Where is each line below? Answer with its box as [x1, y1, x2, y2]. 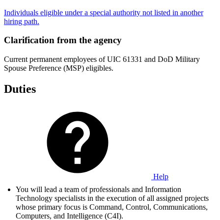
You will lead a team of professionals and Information [16, 185, 181, 193]
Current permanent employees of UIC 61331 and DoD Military [4, 55, 200, 63]
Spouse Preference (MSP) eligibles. [4, 63, 113, 72]
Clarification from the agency [4, 35, 122, 46]
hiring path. [4, 17, 39, 26]
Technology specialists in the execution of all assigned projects [16, 193, 209, 202]
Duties [4, 82, 36, 95]
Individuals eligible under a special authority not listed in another [4, 8, 203, 17]
